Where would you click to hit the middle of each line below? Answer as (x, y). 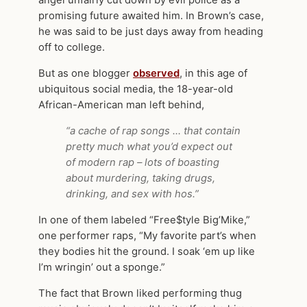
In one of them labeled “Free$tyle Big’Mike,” (144, 220)
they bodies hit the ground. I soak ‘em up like (147, 251)
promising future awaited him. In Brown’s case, (151, 16)
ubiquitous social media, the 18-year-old (136, 89)
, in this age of (213, 74)
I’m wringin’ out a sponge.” (102, 267)
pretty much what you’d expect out (149, 147)
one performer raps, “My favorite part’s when (147, 235)
